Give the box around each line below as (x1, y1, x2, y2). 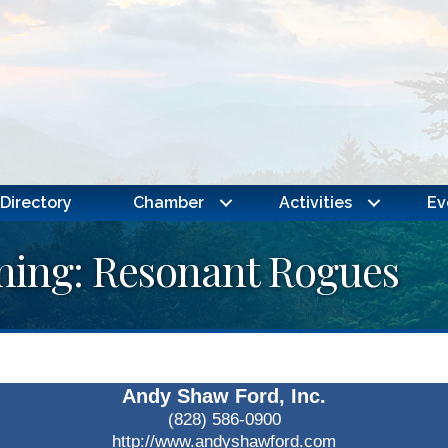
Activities (278, 193, 352, 213)
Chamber (132, 193, 204, 213)
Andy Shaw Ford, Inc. (122, 385, 326, 408)
